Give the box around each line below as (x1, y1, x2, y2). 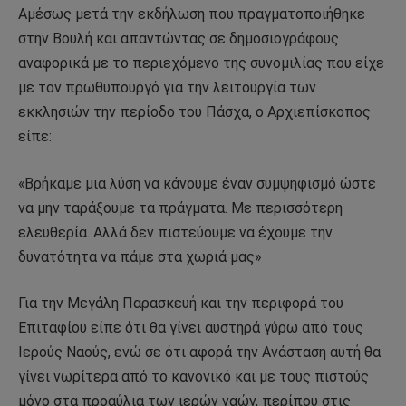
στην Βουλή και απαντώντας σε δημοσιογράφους (18, 30, 339, 48)
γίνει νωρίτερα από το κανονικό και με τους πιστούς (18, 368, 369, 386)
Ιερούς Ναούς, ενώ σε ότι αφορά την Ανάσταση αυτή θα (18, 343, 381, 362)
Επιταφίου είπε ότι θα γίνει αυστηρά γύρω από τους (18, 319, 363, 337)
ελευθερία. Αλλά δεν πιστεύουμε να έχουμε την (18, 223, 333, 241)
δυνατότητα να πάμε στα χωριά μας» (18, 247, 261, 266)
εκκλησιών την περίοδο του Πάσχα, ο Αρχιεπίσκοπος (18, 103, 371, 121)
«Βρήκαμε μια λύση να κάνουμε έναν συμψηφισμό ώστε (18, 174, 376, 192)
